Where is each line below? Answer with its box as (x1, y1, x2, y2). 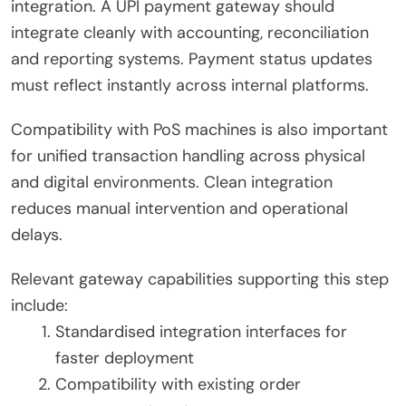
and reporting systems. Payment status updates (11, 48, 372, 71)
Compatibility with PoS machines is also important (11, 119, 388, 141)
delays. (11, 224, 63, 246)
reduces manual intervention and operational (11, 198, 348, 220)
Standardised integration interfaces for (55, 321, 347, 343)
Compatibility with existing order (55, 373, 301, 396)
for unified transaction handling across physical (11, 145, 365, 168)
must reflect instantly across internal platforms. (11, 74, 369, 97)
